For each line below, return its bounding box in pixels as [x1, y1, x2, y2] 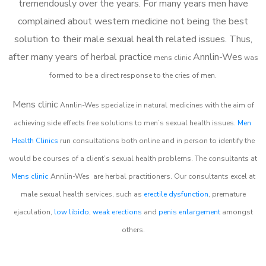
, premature [208, 189, 246, 199]
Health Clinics [11, 135, 58, 145]
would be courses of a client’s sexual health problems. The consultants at [9, 153, 257, 163]
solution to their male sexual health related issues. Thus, [14, 32, 252, 46]
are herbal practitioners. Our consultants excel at [91, 171, 255, 181]
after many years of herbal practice [8, 50, 152, 64]
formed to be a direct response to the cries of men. [49, 70, 217, 80]
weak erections [92, 207, 142, 217]
